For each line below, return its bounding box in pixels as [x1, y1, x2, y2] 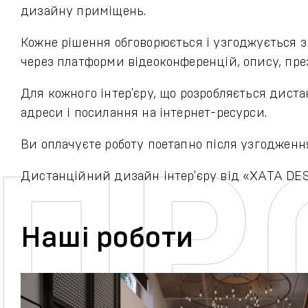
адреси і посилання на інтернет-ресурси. [21, 107, 267, 120]
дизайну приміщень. [21, 5, 146, 18]
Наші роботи [21, 223, 193, 252]
